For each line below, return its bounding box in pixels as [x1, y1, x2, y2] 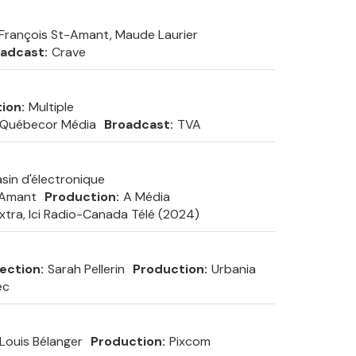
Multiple [28, 99, 74, 115]
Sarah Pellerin [47, 261, 125, 277]
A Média [122, 188, 170, 205]
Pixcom [168, 333, 211, 350]
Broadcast [103, 116, 170, 133]
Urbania [211, 261, 256, 277]
